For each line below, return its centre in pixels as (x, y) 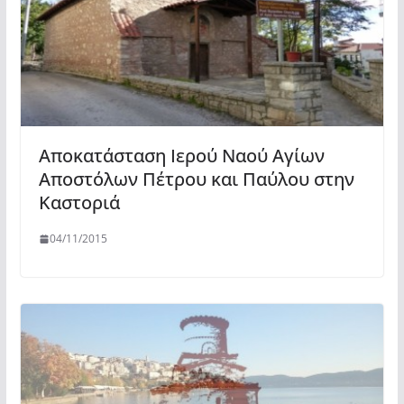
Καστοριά (79, 203)
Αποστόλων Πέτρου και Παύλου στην (196, 179)
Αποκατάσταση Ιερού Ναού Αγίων (181, 156)
